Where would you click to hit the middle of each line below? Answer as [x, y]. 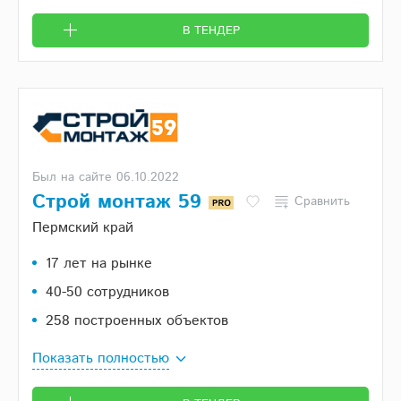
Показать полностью [101, 358]
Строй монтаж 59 [120, 202]
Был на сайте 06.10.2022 [106, 177]
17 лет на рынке [99, 264]
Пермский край [83, 228]
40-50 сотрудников [107, 292]
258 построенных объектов [137, 321]
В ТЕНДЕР [211, 31]
